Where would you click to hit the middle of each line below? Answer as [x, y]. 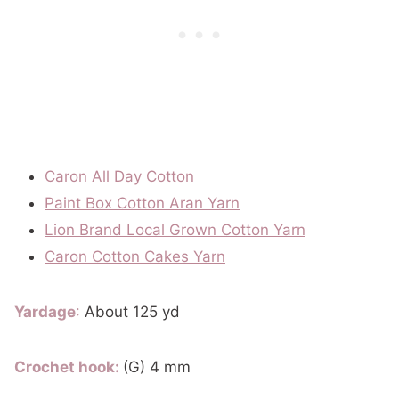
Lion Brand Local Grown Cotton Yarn [175, 230]
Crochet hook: [69, 367]
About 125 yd [137, 312]
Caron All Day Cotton [119, 176]
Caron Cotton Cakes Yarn [135, 256]
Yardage [45, 312]
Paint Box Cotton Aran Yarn [142, 203]
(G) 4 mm [157, 367]
